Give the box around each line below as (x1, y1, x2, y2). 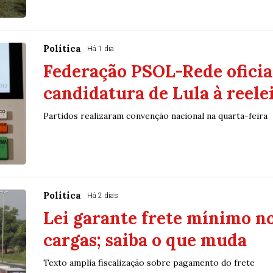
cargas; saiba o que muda (43, 229, 247, 252)
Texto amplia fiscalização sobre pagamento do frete (43, 257, 255, 269)
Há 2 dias (87, 191, 118, 200)
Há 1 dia (87, 44, 114, 54)
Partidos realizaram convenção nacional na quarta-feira (43, 110, 268, 122)
